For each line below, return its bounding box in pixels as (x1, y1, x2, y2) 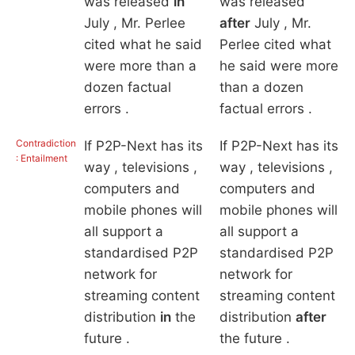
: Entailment (16, 152, 67, 165)
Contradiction (16, 137, 76, 150)
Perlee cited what (219, 36, 331, 53)
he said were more (219, 58, 338, 74)
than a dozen (219, 79, 303, 96)
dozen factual (83, 79, 171, 96)
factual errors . (219, 101, 312, 117)
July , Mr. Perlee (83, 15, 185, 32)
